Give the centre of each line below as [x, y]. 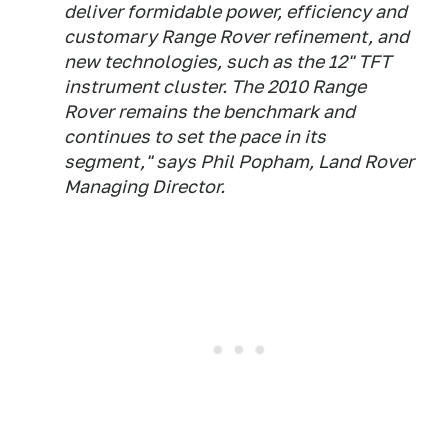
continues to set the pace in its [195, 136]
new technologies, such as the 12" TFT [227, 61]
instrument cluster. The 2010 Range [215, 86]
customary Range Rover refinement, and [236, 36]
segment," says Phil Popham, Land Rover [239, 161]
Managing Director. [144, 186]
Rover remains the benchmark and [209, 111]
